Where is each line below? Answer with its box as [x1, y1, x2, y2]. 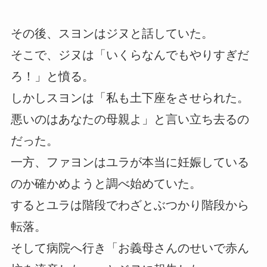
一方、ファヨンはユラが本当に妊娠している [10, 156, 249, 169]
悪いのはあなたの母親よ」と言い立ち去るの [10, 113, 249, 126]
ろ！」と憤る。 [10, 70, 94, 83]
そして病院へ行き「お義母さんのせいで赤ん [10, 241, 249, 255]
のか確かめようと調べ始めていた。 [10, 177, 201, 191]
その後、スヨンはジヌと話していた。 [10, 27, 213, 41]
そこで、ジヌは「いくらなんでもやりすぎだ [10, 48, 249, 62]
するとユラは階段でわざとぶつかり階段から [10, 198, 249, 212]
